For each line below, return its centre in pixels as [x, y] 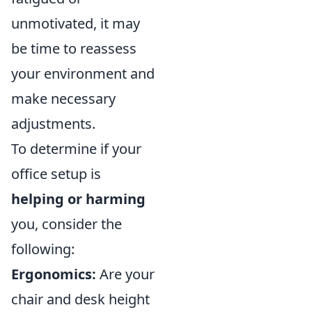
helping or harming [78, 198]
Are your [125, 274]
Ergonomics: [54, 274]
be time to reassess [74, 48]
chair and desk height [80, 299]
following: [43, 249]
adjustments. [53, 123]
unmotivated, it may [76, 23]
